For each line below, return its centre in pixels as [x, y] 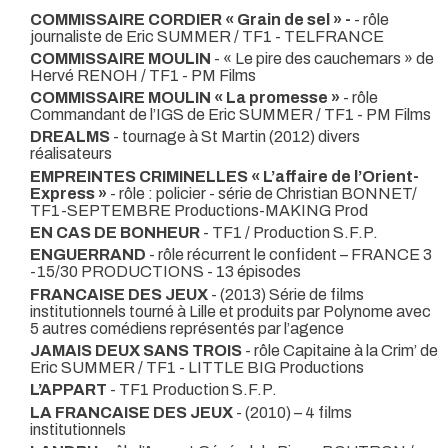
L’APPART [68, 390]
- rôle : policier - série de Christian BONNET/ [262, 193]
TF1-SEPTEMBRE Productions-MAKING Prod [199, 210]
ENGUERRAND [88, 255]
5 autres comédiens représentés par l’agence [187, 328]
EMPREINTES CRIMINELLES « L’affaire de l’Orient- [224, 176]
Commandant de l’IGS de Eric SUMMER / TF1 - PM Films [230, 115]
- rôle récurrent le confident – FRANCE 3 [289, 255]
